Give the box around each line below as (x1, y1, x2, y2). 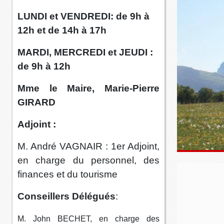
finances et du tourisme (17, 169, 117, 180)
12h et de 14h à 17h (17, 25, 106, 36)
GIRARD (17, 97, 55, 108)
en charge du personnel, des (17, 155, 159, 166)
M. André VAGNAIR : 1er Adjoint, (17, 141, 159, 152)
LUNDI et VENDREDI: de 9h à (17, 11, 149, 22)
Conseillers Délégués (17, 191, 115, 202)
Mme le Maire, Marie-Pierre (17, 83, 159, 94)
